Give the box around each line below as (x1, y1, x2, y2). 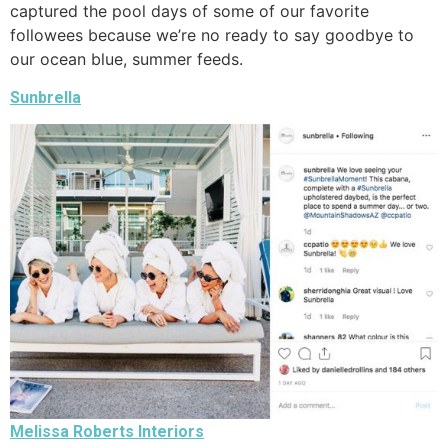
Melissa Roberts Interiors (10, 422, 204, 442)
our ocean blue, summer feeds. (10, 48, 243, 69)
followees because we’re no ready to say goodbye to (10, 24, 414, 45)
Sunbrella (10, 88, 81, 108)
